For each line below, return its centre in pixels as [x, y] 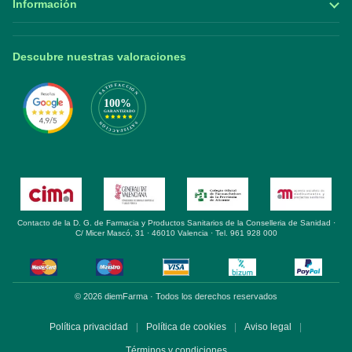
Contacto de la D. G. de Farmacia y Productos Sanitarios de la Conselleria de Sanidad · [176, 223]
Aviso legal [268, 326]
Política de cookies [186, 326]
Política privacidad [88, 326]
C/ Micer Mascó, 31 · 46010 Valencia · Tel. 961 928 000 [176, 233]
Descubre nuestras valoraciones [99, 57]
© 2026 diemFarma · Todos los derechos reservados [176, 297]
